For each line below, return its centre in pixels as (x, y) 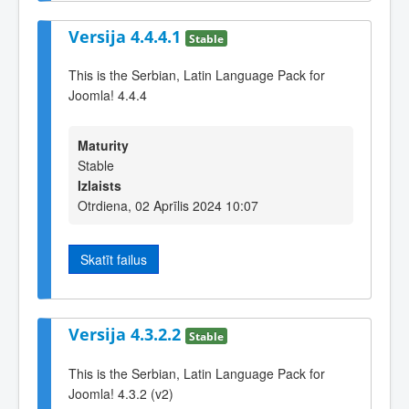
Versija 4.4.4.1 (127, 36)
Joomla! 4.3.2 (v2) (121, 393)
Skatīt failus (114, 259)
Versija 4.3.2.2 (127, 334)
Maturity (103, 145)
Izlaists (100, 185)
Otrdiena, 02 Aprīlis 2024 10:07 (168, 205)
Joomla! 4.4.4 (108, 95)
